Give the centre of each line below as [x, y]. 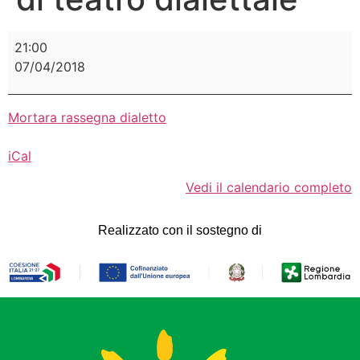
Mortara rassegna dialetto [87, 118]
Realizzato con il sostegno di [180, 231]
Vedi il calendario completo [269, 187]
